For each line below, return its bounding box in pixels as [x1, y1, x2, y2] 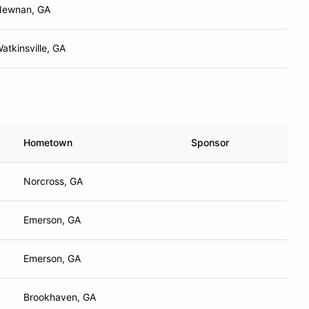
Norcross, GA [23, 175, 83, 187]
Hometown [23, 137, 72, 148]
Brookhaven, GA [23, 291, 96, 303]
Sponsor [191, 137, 229, 148]
